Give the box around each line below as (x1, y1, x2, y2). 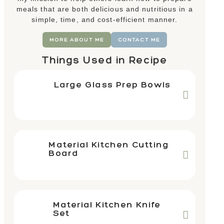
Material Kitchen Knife (52, 198, 160, 209)
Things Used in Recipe (41, 53, 167, 66)
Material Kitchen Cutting (48, 138, 169, 149)
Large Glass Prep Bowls (53, 78, 170, 89)
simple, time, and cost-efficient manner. (31, 15, 178, 23)
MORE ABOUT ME (49, 35, 104, 43)
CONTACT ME (117, 35, 160, 43)
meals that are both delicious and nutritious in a (16, 4, 193, 13)
